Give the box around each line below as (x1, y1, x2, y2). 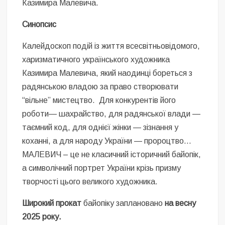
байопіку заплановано (81, 198, 165, 207)
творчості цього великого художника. (22, 177, 158, 186)
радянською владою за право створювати (22, 82, 179, 91)
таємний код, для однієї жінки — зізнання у (22, 123, 179, 132)
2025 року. (22, 212, 62, 221)
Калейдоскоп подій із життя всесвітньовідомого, (22, 41, 200, 50)
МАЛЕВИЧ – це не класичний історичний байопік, (22, 150, 201, 159)
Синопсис (22, 20, 57, 29)
